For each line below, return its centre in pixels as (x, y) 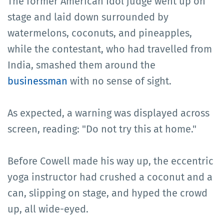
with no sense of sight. (119, 81)
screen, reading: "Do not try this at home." (102, 129)
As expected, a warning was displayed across (108, 113)
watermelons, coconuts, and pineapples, (100, 33)
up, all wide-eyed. (48, 209)
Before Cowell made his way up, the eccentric (110, 161)
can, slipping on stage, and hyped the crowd (107, 193)
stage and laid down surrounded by (88, 17)
